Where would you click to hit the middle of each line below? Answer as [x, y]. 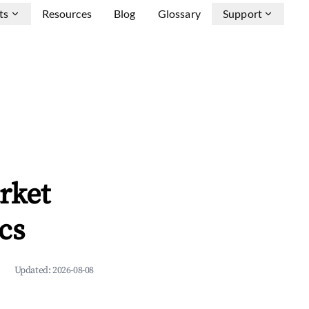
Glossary [179, 13]
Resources [67, 13]
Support [242, 13]
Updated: [33, 270]
